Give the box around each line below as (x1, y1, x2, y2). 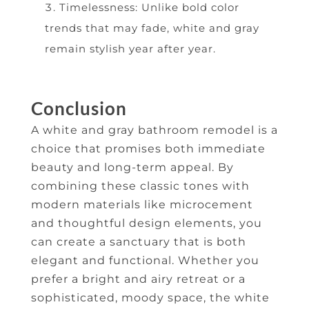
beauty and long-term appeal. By (30, 161, 234, 174)
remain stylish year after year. (44, 42, 216, 55)
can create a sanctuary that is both (30, 235, 246, 248)
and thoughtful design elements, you (30, 217, 262, 230)
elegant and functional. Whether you (30, 254, 259, 267)
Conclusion (30, 97, 127, 119)
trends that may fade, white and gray (44, 21, 259, 34)
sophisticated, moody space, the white (30, 291, 270, 304)
